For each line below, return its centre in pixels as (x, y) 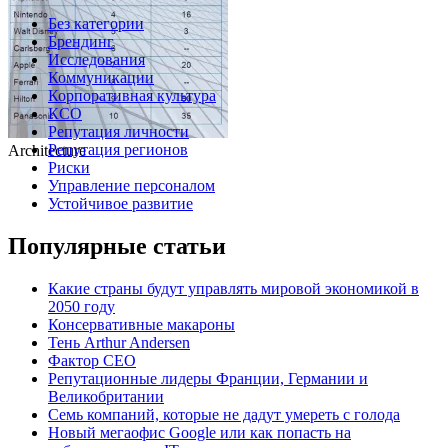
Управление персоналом (131, 186)
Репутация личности (118, 132)
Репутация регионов (118, 150)
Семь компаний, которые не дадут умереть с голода (224, 414)
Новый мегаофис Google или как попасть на (199, 432)
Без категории (96, 24)
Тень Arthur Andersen (119, 342)
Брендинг (81, 42)
